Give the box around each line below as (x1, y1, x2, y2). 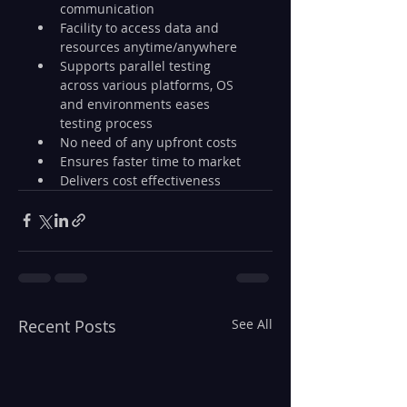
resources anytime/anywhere (60, 37, 237, 55)
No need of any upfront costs (60, 133, 237, 151)
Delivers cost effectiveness (60, 171, 221, 189)
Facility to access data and (60, 18, 223, 36)
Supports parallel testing (60, 56, 214, 74)
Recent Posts (18, 314, 116, 337)
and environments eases (60, 94, 213, 113)
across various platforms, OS (60, 75, 237, 94)
